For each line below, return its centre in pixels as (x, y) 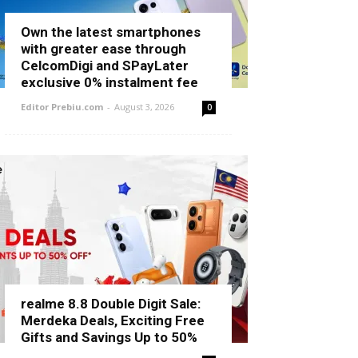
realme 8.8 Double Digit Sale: (111, 304)
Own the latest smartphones (111, 32)
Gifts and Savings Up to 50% (109, 337)
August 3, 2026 (144, 107)
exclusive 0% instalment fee (109, 82)
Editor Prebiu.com (62, 107)
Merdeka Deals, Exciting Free (113, 320)
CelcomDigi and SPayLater (105, 66)
